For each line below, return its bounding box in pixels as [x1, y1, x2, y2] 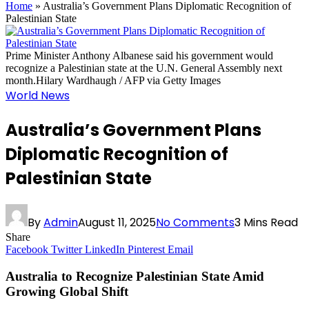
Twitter [51, 243, 82, 255]
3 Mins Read [235, 214, 298, 230]
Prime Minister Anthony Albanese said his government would [6, 50, 273, 62]
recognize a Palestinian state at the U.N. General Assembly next [6, 62, 282, 74]
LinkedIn [85, 243, 125, 255]
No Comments [156, 214, 235, 230]
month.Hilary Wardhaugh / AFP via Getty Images [6, 74, 221, 87]
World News [6, 88, 70, 104]
